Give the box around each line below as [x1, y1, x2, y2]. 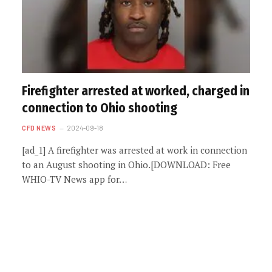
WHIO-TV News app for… [22, 172, 127, 185]
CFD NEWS [22, 123, 56, 132]
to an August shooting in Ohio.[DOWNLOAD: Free [22, 158, 231, 171]
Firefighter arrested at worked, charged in [22, 83, 250, 99]
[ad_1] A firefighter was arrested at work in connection [22, 143, 247, 156]
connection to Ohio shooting [22, 100, 177, 116]
